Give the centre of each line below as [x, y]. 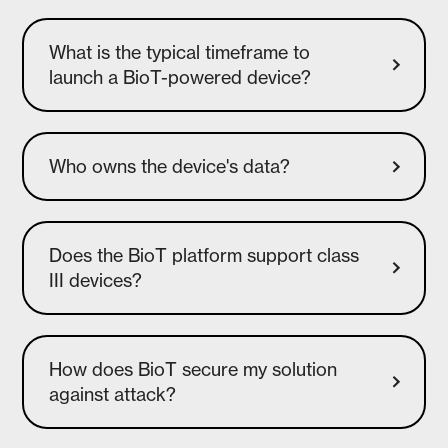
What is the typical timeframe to [180, 52]
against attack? [113, 394]
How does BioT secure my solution [193, 369]
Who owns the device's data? [170, 166]
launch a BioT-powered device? [180, 77]
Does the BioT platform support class [204, 255]
